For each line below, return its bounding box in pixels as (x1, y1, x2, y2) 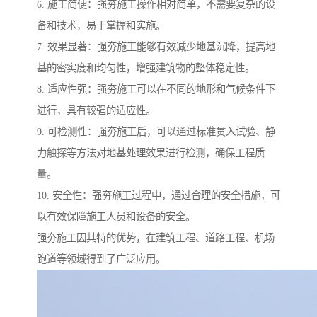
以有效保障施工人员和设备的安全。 (37, 211, 195, 223)
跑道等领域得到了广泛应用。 (37, 253, 166, 265)
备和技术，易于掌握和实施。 (37, 20, 166, 32)
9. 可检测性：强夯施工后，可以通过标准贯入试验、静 (37, 126, 275, 138)
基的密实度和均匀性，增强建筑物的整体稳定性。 (37, 62, 255, 74)
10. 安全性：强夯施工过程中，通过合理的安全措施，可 (37, 190, 280, 202)
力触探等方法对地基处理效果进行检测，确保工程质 (37, 147, 265, 159)
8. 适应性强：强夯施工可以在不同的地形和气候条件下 (37, 83, 275, 96)
